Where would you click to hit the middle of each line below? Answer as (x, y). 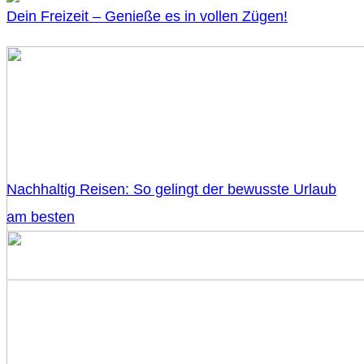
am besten (41, 217)
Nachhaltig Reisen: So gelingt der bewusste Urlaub (171, 190)
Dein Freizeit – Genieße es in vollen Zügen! (147, 17)
